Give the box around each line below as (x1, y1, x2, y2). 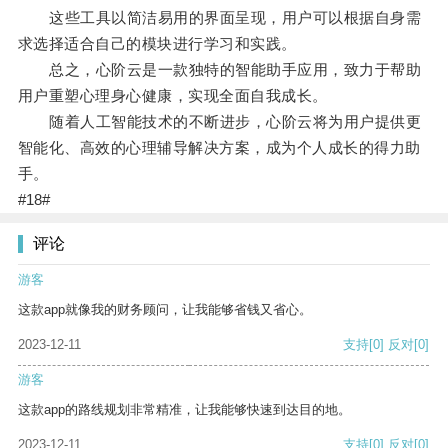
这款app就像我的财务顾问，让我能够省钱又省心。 (18, 302, 312, 318)
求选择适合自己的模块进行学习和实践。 (17, 35, 297, 53)
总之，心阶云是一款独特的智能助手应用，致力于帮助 (17, 61, 422, 79)
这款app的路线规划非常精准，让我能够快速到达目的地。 (18, 402, 351, 418)
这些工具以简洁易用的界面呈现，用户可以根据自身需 (17, 9, 422, 27)
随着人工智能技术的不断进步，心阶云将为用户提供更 (17, 113, 422, 131)
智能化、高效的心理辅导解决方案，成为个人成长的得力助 (17, 139, 421, 157)
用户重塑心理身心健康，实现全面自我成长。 (17, 87, 328, 105)
